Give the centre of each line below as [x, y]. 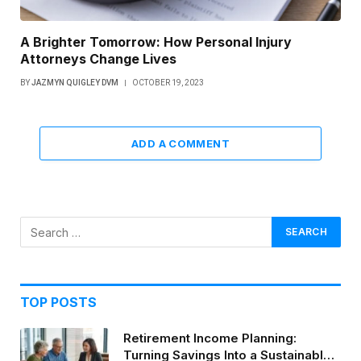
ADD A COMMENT [180, 144]
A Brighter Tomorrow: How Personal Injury [156, 42]
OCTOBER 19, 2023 [168, 83]
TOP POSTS [58, 303]
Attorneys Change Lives [98, 59]
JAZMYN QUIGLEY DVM [75, 83]
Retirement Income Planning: [210, 338]
